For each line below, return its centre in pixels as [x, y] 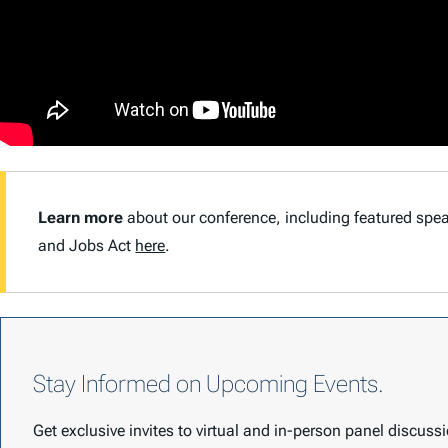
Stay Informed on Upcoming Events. [208, 383]
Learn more [81, 217]
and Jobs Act [87, 245]
